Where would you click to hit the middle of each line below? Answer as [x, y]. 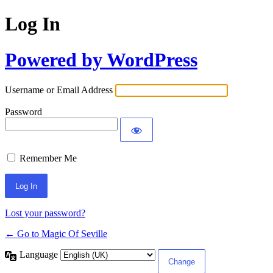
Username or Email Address [59, 90]
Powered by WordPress [101, 59]
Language [40, 255]
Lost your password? [45, 213]
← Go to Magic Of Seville [56, 234]
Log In [33, 24]
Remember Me [48, 158]
